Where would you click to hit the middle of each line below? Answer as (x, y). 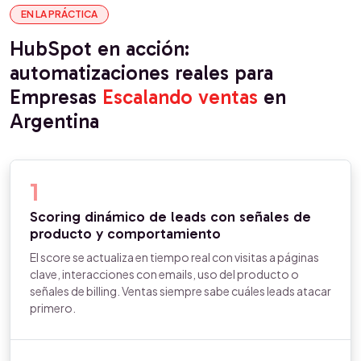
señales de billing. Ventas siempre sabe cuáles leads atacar (180, 291)
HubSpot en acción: (100, 49)
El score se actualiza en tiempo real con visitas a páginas (174, 257)
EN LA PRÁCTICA (59, 14)
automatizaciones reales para (141, 73)
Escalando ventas (180, 97)
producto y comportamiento (125, 234)
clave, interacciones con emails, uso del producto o (164, 274)
